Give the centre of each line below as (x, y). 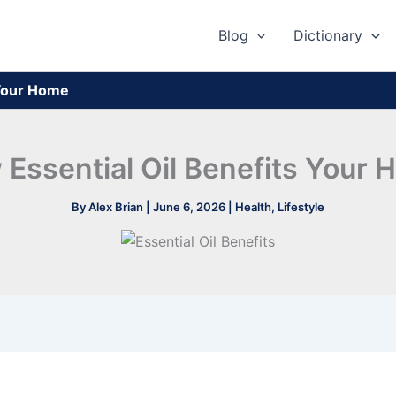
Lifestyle (301, 207)
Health (253, 207)
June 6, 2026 (190, 207)
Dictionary (328, 35)
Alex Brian (117, 207)
